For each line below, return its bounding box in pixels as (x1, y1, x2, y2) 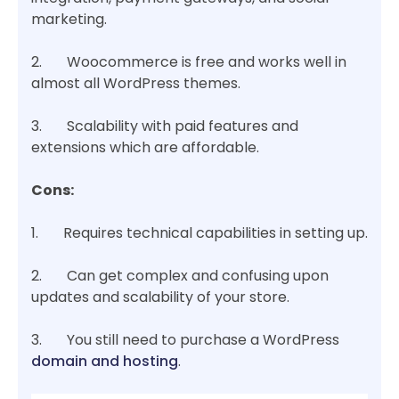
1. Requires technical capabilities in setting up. (31, 222, 368, 243)
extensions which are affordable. (31, 136, 259, 158)
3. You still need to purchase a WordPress (31, 329, 339, 350)
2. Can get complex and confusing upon (31, 265, 329, 286)
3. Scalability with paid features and (31, 115, 298, 136)
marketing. (31, 8, 107, 29)
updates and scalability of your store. (31, 286, 289, 307)
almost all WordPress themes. (31, 72, 240, 94)
